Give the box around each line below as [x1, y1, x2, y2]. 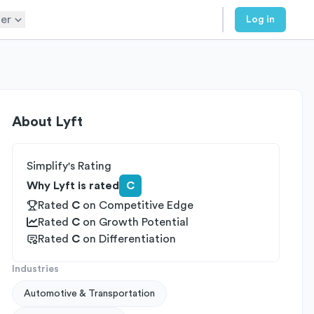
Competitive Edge [99, 200, 193, 211]
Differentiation [99, 233, 176, 245]
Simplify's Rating [27, 161, 111, 172]
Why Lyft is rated [27, 180, 119, 191]
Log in [246, 15, 275, 25]
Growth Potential [99, 217, 189, 228]
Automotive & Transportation [24, 289, 155, 299]
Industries [12, 264, 59, 274]
